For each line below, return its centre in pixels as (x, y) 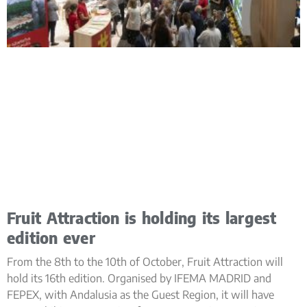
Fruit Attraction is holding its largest (142, 218)
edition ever (51, 238)
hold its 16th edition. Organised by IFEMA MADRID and (139, 279)
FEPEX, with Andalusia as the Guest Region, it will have (140, 295)
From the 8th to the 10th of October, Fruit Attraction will (145, 262)
